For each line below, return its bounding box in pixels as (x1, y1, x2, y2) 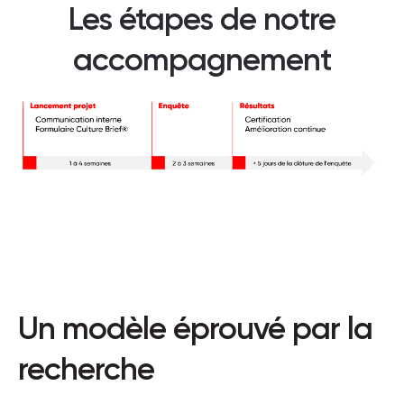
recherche (18, 350, 154, 389)
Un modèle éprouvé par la (18, 309, 372, 348)
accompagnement (73, 40, 331, 78)
